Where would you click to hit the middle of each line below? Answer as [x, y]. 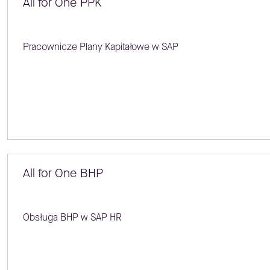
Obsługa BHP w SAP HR [72, 218]
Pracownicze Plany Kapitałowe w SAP [100, 46]
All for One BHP [63, 174]
